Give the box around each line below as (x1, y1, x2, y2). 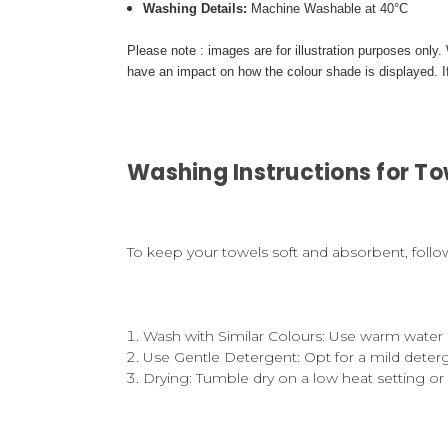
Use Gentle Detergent (143, 348, 298, 367)
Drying (143, 369, 190, 388)
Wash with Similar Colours (143, 327, 323, 346)
